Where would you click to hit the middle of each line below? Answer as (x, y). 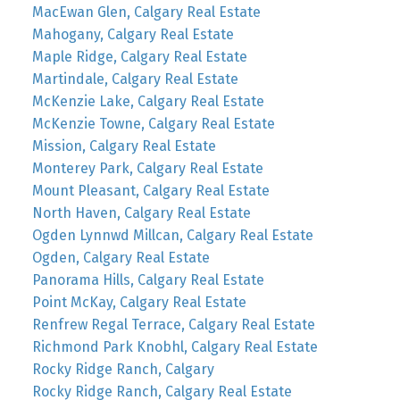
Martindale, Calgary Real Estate (135, 79)
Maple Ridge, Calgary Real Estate (139, 57)
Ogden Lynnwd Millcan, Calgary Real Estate (172, 236)
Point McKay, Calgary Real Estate (139, 303)
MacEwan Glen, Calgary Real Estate (146, 12)
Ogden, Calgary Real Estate (121, 258)
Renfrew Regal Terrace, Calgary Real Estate (173, 325)
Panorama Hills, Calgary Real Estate (148, 280)
